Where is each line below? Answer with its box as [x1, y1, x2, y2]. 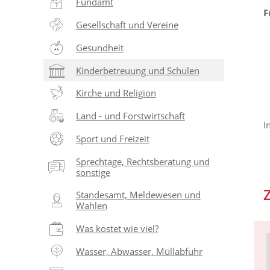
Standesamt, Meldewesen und [75, 189, 201, 201]
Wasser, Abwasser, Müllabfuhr [75, 245, 202, 258]
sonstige [75, 166, 110, 178]
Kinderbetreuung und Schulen [75, 64, 199, 77]
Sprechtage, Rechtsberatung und [75, 155, 210, 168]
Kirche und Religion [75, 87, 156, 99]
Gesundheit [75, 41, 124, 54]
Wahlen [75, 199, 107, 212]
